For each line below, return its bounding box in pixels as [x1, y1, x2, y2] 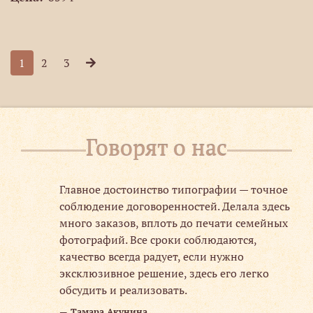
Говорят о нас [86, 133, 227, 162]
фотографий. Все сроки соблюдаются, [59, 233, 256, 247]
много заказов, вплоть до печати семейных [59, 216, 288, 230]
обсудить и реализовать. [59, 283, 187, 297]
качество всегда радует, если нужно [59, 249, 244, 263]
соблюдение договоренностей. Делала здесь [59, 199, 290, 213]
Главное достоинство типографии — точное [59, 182, 288, 196]
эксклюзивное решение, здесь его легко [59, 266, 269, 280]
